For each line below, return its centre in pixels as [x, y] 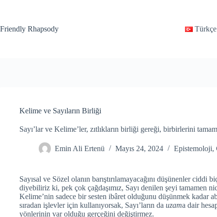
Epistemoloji [193, 149]
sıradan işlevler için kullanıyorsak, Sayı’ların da [93, 205]
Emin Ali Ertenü [80, 149]
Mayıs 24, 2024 [139, 149]
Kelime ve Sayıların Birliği [60, 111]
